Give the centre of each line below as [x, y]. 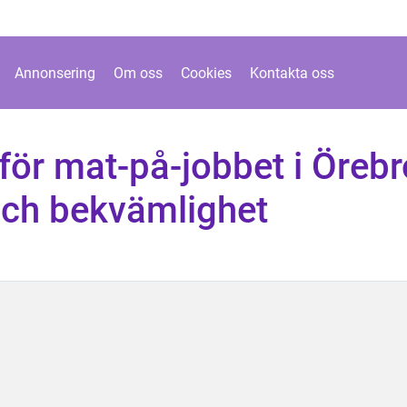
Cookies [206, 73]
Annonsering [55, 73]
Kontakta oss [292, 73]
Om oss [138, 73]
